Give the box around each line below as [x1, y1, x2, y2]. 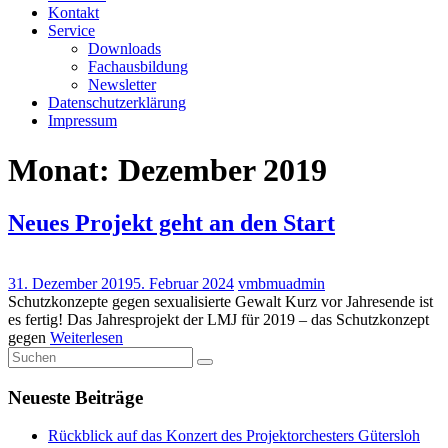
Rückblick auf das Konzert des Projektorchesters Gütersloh [48, 427, 420, 445]
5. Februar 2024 [133, 274, 234, 292]
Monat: [8, 151, 118, 188]
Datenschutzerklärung [48, 94, 186, 112]
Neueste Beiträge [8, 386, 143, 408]
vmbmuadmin [238, 274, 325, 292]
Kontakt [48, 4, 99, 22]
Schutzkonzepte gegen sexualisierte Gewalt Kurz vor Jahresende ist [8, 292, 433, 310]
